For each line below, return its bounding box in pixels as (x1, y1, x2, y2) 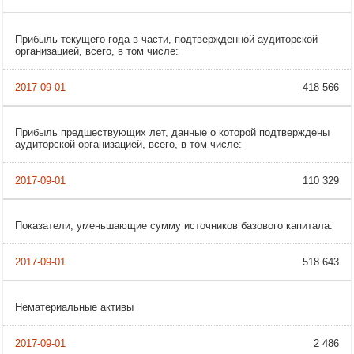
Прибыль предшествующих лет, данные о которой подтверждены (15, 126, 330, 139)
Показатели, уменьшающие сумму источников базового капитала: (15, 220, 333, 232)
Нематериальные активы (15, 301, 134, 314)
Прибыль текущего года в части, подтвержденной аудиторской (15, 33, 318, 46)
